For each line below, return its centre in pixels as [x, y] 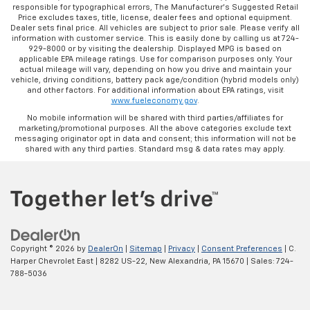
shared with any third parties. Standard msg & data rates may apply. [155, 149]
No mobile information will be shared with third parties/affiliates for [155, 118]
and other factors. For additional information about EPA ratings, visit [155, 90]
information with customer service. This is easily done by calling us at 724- [155, 38]
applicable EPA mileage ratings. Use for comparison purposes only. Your [155, 59]
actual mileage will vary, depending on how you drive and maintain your [155, 69]
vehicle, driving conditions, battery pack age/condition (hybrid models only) [155, 80]
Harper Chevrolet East [52, 262]
